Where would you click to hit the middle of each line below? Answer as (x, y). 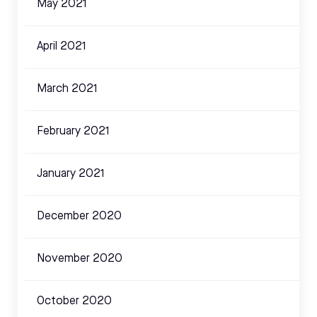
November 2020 (80, 259)
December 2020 (79, 216)
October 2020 (74, 301)
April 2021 (62, 46)
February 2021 (73, 131)
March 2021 (67, 89)
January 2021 (71, 174)
